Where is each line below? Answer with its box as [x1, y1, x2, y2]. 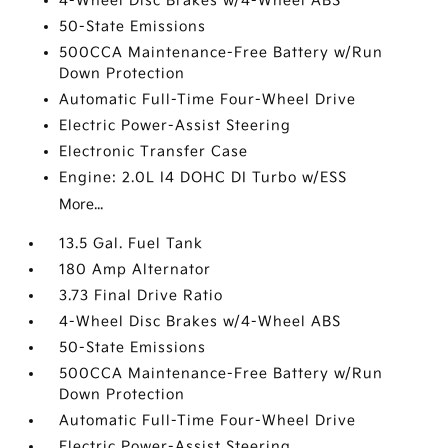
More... [59, 196, 104, 214]
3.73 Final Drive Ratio [59, 287, 224, 305]
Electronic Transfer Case [59, 143, 249, 161]
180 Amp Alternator [59, 261, 212, 279]
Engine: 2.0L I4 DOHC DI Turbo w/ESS [59, 169, 348, 187]
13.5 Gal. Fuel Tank [59, 235, 204, 253]
